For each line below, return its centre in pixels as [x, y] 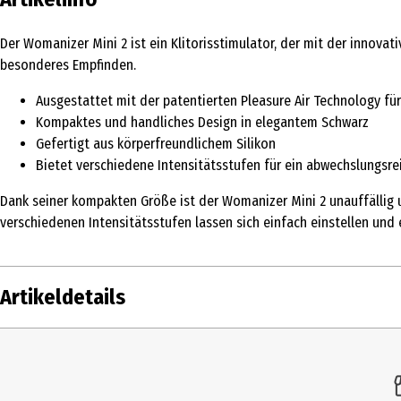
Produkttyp [43, 386]
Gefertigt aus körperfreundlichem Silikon [156, 143]
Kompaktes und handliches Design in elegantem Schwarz [202, 122]
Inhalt [26, 349]
